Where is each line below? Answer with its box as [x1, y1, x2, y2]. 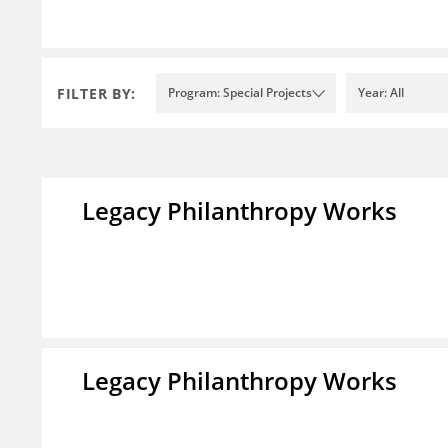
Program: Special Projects [168, 84, 312, 102]
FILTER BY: [57, 83, 136, 103]
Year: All [358, 84, 404, 102]
